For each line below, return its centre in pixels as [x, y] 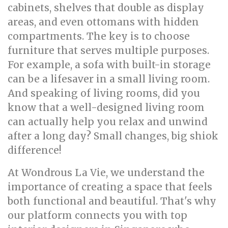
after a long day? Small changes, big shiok [113, 136]
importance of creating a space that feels [110, 187]
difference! [35, 150]
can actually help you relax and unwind [108, 122]
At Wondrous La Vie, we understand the [106, 173]
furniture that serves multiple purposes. [108, 50]
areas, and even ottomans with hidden [103, 22]
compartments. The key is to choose [99, 36]
